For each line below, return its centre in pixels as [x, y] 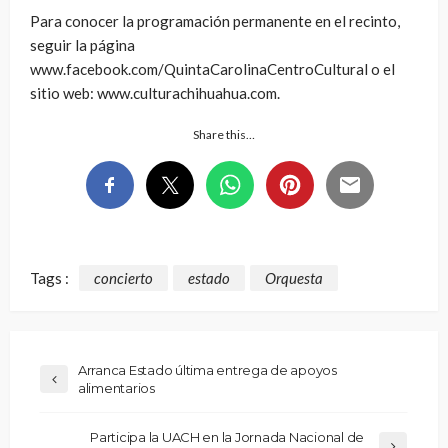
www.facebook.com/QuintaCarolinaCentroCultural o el [212, 68]
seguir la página [82, 44]
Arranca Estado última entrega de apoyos [207, 370]
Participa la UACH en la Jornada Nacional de [227, 437]
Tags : [49, 278]
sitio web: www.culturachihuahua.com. [155, 92]
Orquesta [294, 278]
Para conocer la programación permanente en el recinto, [215, 20]
